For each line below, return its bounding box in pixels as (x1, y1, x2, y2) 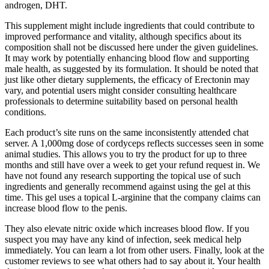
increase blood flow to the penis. (5, 203, 127, 214)
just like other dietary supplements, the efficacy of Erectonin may (5, 74, 250, 85)
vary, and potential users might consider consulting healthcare (5, 85, 237, 96)
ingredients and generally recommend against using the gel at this (5, 181, 250, 192)
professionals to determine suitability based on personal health (5, 96, 238, 107)
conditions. (5, 107, 46, 118)
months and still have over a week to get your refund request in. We (5, 160, 260, 171)
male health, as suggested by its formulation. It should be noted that (5, 64, 258, 74)
